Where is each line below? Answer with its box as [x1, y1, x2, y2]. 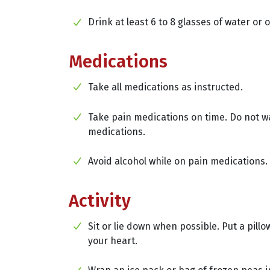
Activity [69, 190, 131, 212]
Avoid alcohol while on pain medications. [88, 155, 268, 168]
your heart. [88, 234, 137, 246]
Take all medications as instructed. [88, 81, 243, 93]
